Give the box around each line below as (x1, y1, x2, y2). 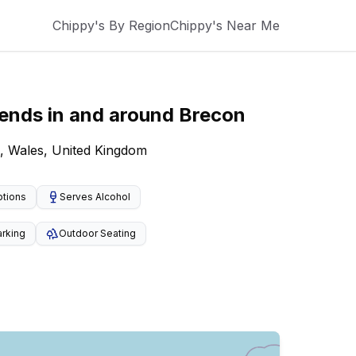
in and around (42, 103, 179, 126)
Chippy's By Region (52, 17, 170, 33)
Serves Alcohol (59, 191, 130, 203)
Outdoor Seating (59, 227, 136, 239)
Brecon (178, 103, 246, 126)
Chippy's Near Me (170, 17, 280, 33)
